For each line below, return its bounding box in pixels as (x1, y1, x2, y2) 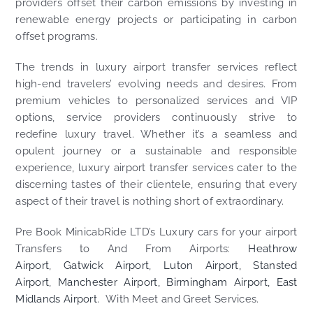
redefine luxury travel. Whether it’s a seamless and (15, 128, 298, 141)
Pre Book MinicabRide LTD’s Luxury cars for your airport (15, 226, 298, 239)
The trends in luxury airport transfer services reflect (15, 61, 298, 74)
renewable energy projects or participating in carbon (15, 13, 298, 27)
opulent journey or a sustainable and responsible (15, 145, 298, 158)
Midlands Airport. (15, 293, 103, 306)
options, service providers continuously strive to (15, 111, 298, 124)
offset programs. (15, 30, 99, 43)
